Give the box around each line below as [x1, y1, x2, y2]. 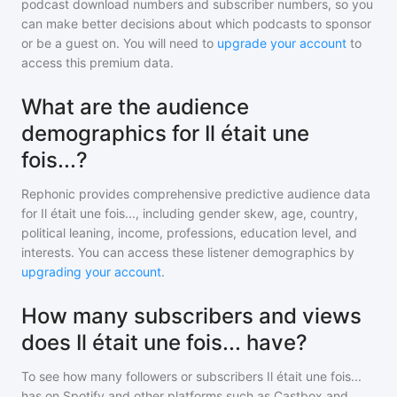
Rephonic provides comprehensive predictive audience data [21, 186, 370, 201]
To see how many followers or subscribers [21, 369, 267, 384]
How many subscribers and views [21, 303, 362, 329]
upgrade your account [217, 35, 346, 51]
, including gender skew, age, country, [136, 206, 358, 221]
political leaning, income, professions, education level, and [21, 225, 357, 240]
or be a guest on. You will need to [21, 35, 217, 51]
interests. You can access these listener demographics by [21, 245, 354, 260]
